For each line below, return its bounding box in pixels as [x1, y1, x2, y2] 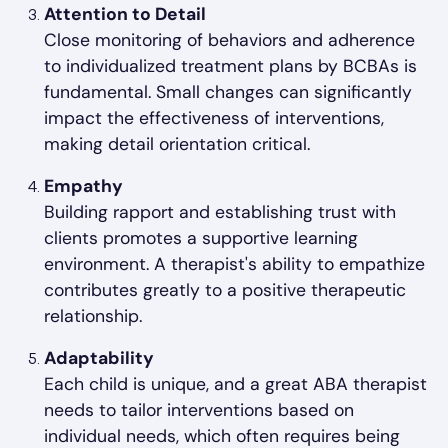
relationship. [44, 305, 142, 328]
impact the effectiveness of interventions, [44, 107, 384, 130]
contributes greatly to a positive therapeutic [44, 279, 406, 302]
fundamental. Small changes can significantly [44, 81, 412, 104]
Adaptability [44, 347, 154, 370]
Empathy [44, 175, 123, 198]
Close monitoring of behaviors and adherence [44, 29, 415, 52]
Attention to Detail [44, 3, 206, 26]
